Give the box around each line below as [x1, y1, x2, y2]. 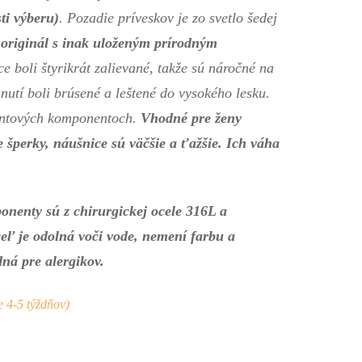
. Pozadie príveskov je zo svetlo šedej [59, 10, 278, 27]
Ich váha [226, 135, 280, 152]
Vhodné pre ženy [141, 110, 242, 127]
